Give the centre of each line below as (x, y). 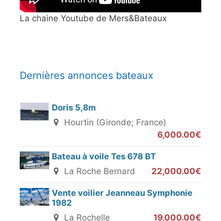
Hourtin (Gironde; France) (114, 122)
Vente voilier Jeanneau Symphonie (122, 193)
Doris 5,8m (74, 107)
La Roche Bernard (99, 171)
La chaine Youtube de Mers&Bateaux (93, 18)
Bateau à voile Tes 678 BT (104, 156)
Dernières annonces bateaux (87, 75)
